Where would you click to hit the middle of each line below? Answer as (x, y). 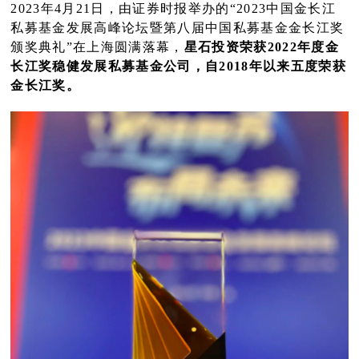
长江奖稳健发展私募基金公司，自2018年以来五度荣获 (179, 66)
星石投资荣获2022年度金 (262, 46)
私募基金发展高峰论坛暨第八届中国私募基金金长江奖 (177, 27)
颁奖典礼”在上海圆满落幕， (97, 46)
